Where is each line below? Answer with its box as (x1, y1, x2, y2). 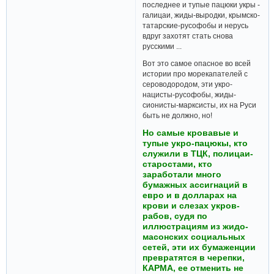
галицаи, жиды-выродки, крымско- (143, 10, 261, 19)
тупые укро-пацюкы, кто (143, 138, 248, 148)
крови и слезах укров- (143, 200, 240, 210)
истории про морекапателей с (143, 70, 248, 78)
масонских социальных (143, 231, 246, 242)
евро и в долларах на (143, 190, 237, 200)
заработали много (143, 169, 222, 179)
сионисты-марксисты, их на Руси (143, 101, 257, 109)
